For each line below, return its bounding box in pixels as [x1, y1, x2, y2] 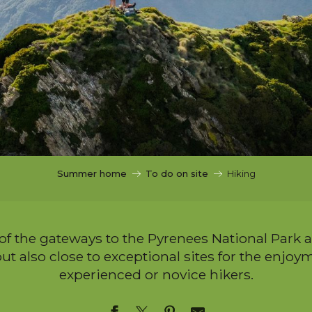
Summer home [56, 168, 127, 179]
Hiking [226, 168, 256, 179]
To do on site [145, 168, 208, 179]
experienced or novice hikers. [58, 266, 253, 283]
